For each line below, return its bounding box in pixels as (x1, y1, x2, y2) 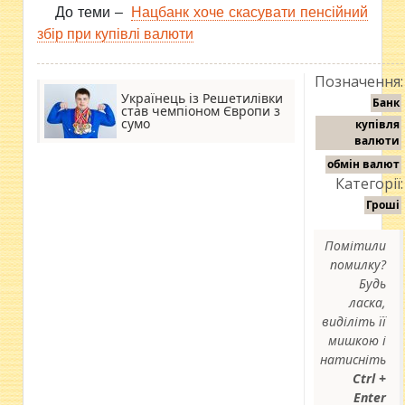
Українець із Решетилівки (121, 89, 284, 107)
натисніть (320, 351, 387, 368)
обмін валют (327, 156, 400, 172)
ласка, (349, 294, 387, 311)
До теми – (55, 5, 128, 20)
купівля (355, 117, 400, 132)
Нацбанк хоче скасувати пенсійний (130, 5, 368, 20)
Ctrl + (353, 370, 387, 387)
